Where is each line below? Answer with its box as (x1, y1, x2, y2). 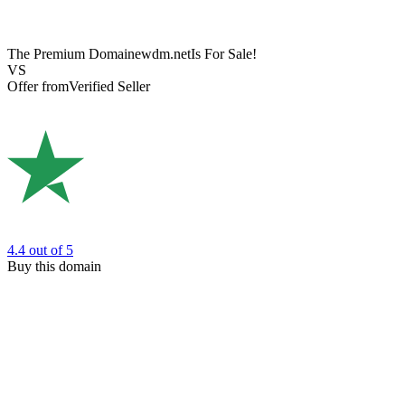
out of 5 (29, 241, 73, 258)
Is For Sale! (191, 46, 257, 62)
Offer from (7, 79, 69, 95)
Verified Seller (69, 79, 150, 95)
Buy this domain (7, 258, 101, 274)
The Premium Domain (7, 46, 135, 62)
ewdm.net (135, 46, 191, 62)
